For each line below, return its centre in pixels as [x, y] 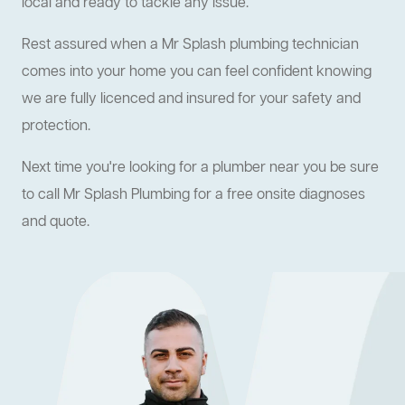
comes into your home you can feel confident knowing [197, 73]
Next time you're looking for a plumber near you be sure [200, 169]
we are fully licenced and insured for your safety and [191, 100]
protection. [56, 127]
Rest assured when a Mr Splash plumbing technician [190, 46]
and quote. [56, 223]
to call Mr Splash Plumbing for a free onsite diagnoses [193, 196]
